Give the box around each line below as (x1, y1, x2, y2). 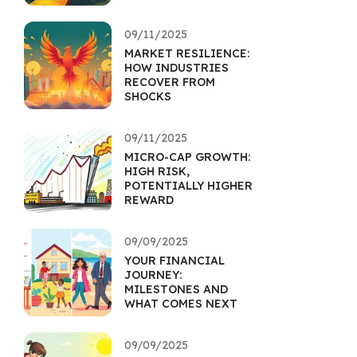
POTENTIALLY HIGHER (124, 178, 253, 193)
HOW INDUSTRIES (124, 61, 229, 75)
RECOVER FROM (124, 75, 215, 89)
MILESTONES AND (124, 282, 228, 296)
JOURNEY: (124, 268, 182, 282)
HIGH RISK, (124, 164, 190, 178)
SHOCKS (124, 89, 171, 104)
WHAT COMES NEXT (124, 296, 237, 311)
